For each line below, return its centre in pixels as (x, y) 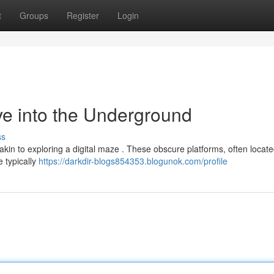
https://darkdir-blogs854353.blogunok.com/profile (133, 161)
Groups (34, 15)
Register (83, 15)
